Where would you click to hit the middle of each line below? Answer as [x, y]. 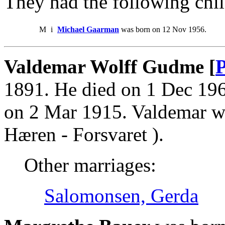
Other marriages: [90, 165]
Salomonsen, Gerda [121, 195]
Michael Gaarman [88, 29]
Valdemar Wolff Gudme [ [110, 66]
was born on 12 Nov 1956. [163, 29]
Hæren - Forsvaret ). [84, 134]
